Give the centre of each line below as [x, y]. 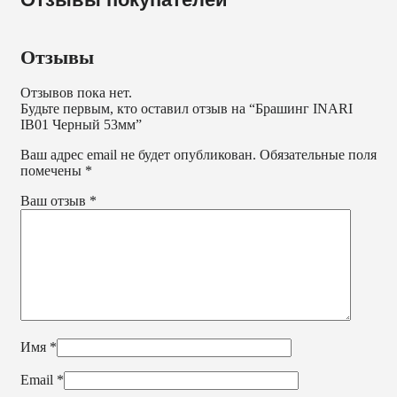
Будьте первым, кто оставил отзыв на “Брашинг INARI [187, 108]
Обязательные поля [318, 154]
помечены [53, 170]
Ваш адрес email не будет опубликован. [138, 154]
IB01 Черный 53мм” [81, 124]
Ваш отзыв [55, 200]
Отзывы [57, 58]
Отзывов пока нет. [76, 92]
